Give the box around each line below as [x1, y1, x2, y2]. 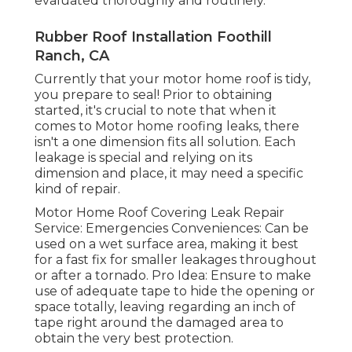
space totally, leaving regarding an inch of [35, 299, 295, 315]
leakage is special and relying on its [35, 150, 252, 166]
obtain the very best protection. [35, 331, 233, 346]
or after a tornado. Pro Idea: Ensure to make [35, 268, 311, 284]
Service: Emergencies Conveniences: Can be [35, 221, 309, 236]
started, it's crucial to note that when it [35, 103, 277, 119]
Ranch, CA [35, 47, 109, 65]
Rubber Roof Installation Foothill [35, 28, 272, 46]
